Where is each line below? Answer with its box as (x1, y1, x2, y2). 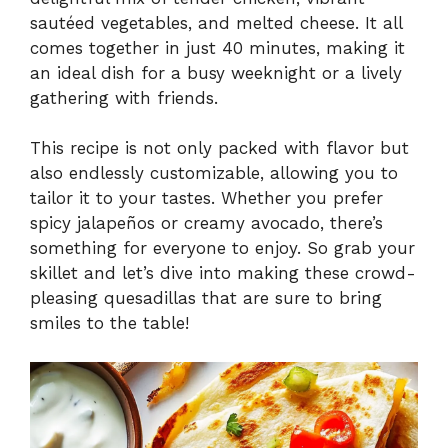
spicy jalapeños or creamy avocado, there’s (30, 213, 383, 234)
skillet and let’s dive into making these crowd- (30, 263, 416, 284)
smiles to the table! (30, 313, 189, 334)
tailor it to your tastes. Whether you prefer (30, 188, 383, 209)
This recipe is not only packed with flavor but (30, 138, 409, 159)
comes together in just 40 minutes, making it (30, 37, 405, 58)
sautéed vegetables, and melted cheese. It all (30, 12, 402, 33)
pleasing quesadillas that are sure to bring (30, 288, 382, 309)
